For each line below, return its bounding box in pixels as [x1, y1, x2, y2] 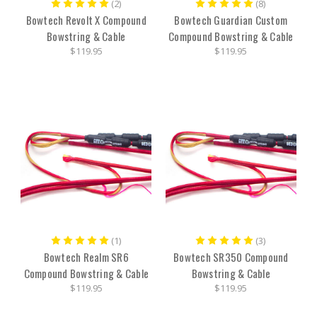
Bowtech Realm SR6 [43, 249, 129, 265]
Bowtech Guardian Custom [174, 12, 288, 28]
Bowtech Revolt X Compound [25, 12, 146, 28]
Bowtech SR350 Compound [173, 249, 289, 265]
